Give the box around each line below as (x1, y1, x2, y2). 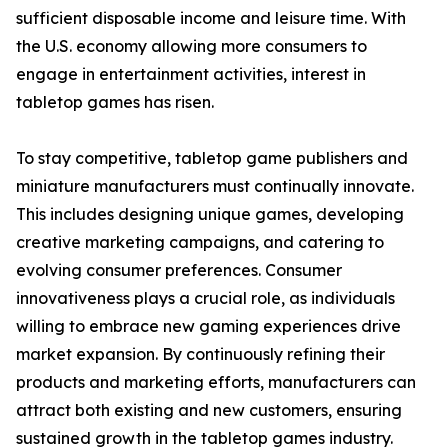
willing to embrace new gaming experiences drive (16, 316, 401, 337)
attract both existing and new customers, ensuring (16, 400, 402, 421)
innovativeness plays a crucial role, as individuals (16, 288, 395, 309)
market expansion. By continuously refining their (16, 344, 385, 365)
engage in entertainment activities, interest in (16, 64, 366, 85)
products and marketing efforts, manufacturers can (16, 372, 416, 393)
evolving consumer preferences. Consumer (16, 260, 342, 281)
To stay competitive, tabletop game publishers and (16, 148, 408, 169)
